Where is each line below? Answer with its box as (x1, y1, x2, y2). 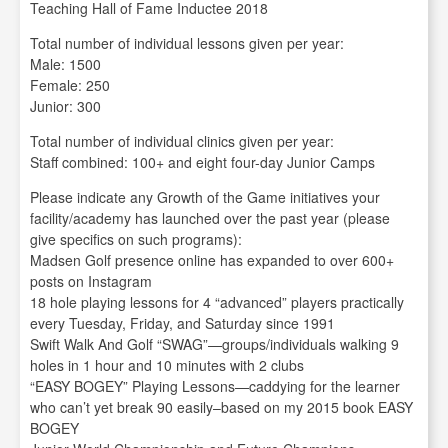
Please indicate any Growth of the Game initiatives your (30, 187, 380, 208)
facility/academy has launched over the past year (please (30, 208, 390, 229)
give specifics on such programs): (30, 229, 242, 250)
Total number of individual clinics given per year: (30, 131, 334, 152)
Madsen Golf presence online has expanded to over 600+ (30, 250, 394, 271)
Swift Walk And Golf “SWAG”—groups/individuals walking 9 (30, 334, 399, 355)
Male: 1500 (30, 54, 101, 75)
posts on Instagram (30, 271, 152, 292)
